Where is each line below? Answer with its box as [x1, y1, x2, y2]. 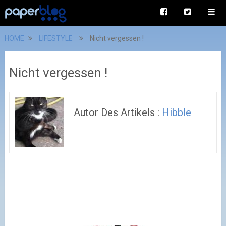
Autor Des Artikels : [74, 106, 162, 119]
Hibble [162, 106, 192, 119]
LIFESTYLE [38, 34, 73, 42]
